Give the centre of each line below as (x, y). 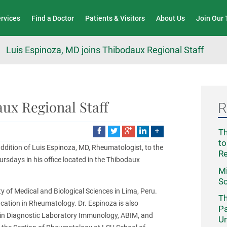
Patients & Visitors (115, 18)
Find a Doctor (52, 18)
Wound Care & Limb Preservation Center (107, 11)
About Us (171, 18)
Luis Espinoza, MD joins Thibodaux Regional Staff (105, 50)
